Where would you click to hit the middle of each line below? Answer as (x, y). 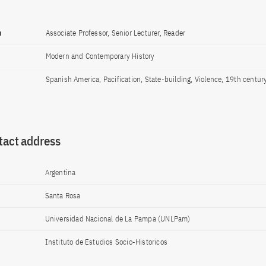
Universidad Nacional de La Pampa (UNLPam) (118, 219)
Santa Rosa (63, 196)
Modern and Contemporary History (100, 56)
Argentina (60, 172)
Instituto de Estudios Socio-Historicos (106, 242)
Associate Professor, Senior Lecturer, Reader (115, 33)
